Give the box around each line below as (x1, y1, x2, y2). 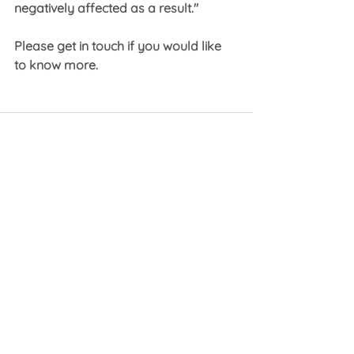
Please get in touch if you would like (14, 38, 224, 55)
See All (219, 221, 253, 236)
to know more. (14, 57, 98, 73)
